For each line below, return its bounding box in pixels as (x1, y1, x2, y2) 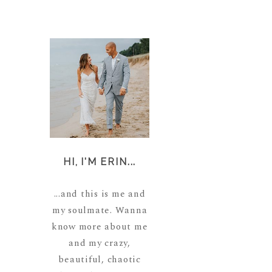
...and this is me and (53, 187, 146, 202)
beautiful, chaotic (58, 253, 141, 267)
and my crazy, (69, 236, 131, 251)
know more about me (51, 220, 148, 234)
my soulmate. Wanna (52, 203, 148, 218)
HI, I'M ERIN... (63, 156, 137, 168)
